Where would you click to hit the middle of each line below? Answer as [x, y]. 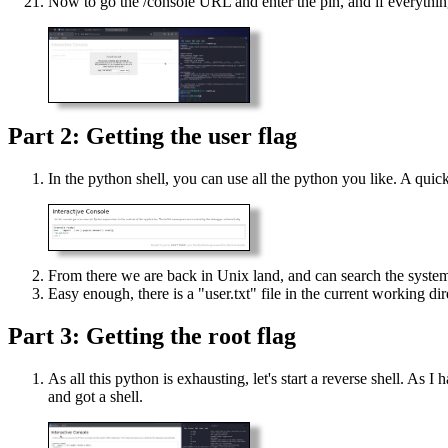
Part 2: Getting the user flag [152, 135]
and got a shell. [95, 397]
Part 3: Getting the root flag [152, 336]
